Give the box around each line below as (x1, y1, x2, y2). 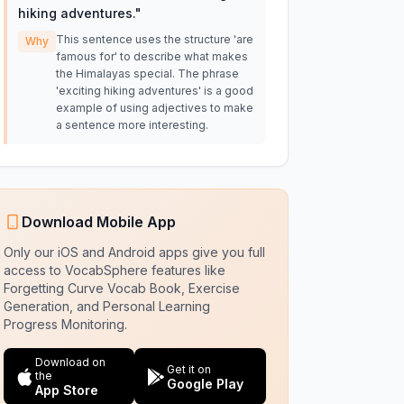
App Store (35, 382, 99, 398)
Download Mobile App (21, 213, 176, 231)
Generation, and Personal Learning (3, 298, 210, 314)
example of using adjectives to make (55, 101, 253, 115)
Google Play (167, 375, 244, 391)
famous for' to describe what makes (55, 50, 248, 63)
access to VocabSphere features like (3, 262, 225, 278)
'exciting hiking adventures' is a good (55, 84, 253, 97)
